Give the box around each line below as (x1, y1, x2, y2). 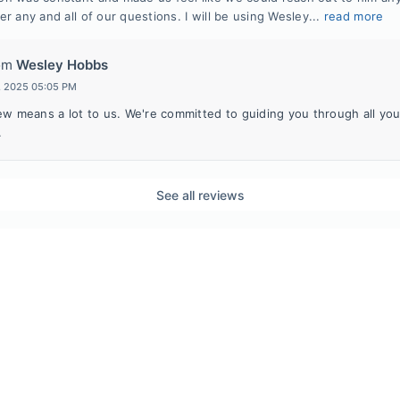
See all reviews (155, 187, 245, 203)
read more (323, 9, 384, 23)
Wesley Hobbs (15, 56, 108, 73)
